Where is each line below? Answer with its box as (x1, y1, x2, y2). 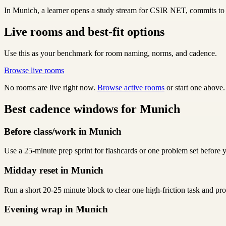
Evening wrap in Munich (4, 204, 108, 215)
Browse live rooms (4, 66, 64, 75)
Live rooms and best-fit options (4, 25, 164, 38)
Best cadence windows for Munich (4, 102, 180, 116)
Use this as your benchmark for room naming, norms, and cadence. (4, 48, 217, 58)
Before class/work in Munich (4, 126, 122, 137)
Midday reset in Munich (4, 165, 103, 176)
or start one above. (164, 83, 225, 92)
